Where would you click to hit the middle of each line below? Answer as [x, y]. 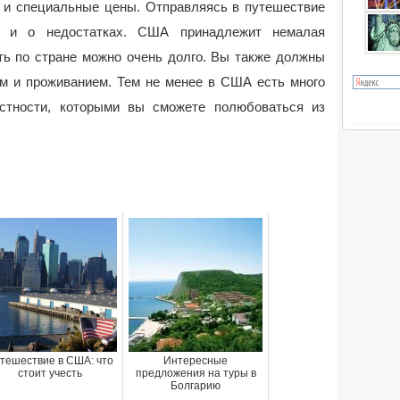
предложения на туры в [196, 373]
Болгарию [196, 386]
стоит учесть [50, 373]
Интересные [196, 361]
